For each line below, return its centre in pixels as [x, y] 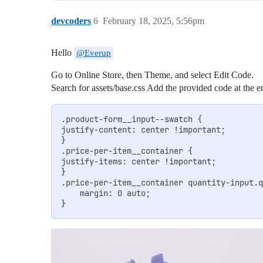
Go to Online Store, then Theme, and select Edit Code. [152, 75]
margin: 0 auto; [105, 193]
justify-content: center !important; [143, 129]
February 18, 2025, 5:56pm [154, 21]
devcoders [71, 21]
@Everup [94, 53]
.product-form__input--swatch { [131, 119]
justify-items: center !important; [138, 161]
